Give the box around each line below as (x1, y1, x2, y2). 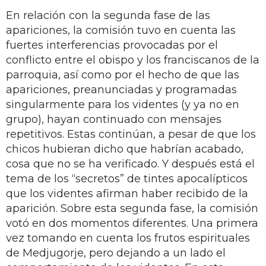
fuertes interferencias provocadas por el (6, 38, 218, 52)
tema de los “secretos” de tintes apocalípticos (6, 172, 248, 185)
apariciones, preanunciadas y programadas (6, 83, 237, 96)
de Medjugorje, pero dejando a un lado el (6, 246, 226, 259)
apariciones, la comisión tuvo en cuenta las (6, 23, 236, 37)
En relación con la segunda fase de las (6, 8, 210, 22)
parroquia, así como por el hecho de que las (6, 68, 239, 81)
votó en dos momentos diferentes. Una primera (6, 216, 258, 230)
